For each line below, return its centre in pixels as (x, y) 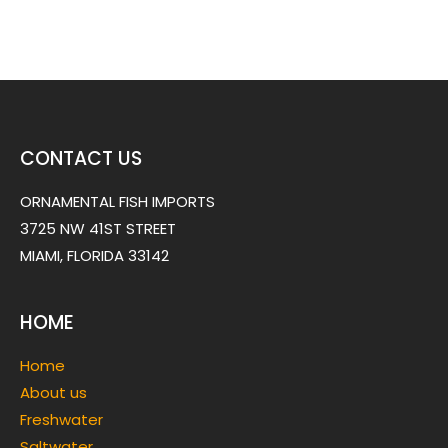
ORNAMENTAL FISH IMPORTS (117, 201)
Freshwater (63, 419)
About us (53, 392)
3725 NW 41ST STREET (98, 228)
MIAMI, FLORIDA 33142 (94, 255)
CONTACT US (81, 158)
